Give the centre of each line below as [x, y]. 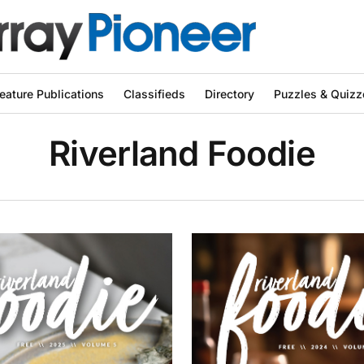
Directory [229, 93]
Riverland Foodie [182, 153]
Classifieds [154, 93]
